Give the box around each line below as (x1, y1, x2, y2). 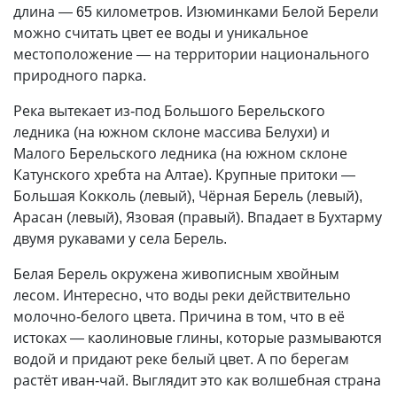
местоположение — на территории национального (13, 44, 370, 65)
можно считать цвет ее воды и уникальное (13, 23, 308, 43)
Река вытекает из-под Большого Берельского (13, 101, 325, 121)
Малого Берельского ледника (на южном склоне (13, 144, 347, 164)
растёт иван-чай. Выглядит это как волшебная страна (13, 370, 381, 391)
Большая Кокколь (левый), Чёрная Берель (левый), (13, 186, 362, 206)
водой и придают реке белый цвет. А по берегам (13, 349, 349, 370)
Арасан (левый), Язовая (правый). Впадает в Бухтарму (13, 207, 382, 228)
